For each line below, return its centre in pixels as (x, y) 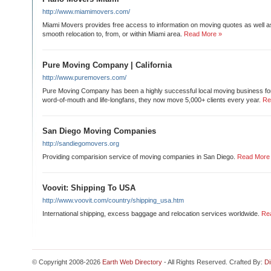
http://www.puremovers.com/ (84, 77)
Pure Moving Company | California (107, 65)
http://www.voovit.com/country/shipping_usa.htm (113, 200)
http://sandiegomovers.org (81, 143)
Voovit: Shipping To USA (89, 188)
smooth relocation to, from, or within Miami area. (112, 34)
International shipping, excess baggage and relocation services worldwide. (151, 214)
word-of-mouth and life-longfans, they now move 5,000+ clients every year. (152, 100)
